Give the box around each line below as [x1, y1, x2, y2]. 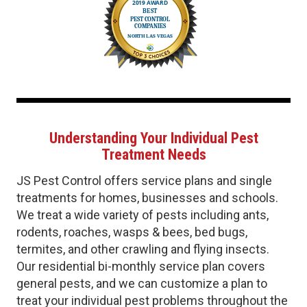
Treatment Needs [101, 146, 206, 164]
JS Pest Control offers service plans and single [16, 173, 272, 188]
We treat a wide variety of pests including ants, [16, 207, 269, 222]
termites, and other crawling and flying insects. [16, 241, 269, 256]
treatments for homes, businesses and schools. [16, 190, 278, 205]
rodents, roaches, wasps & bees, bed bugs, [16, 224, 247, 239]
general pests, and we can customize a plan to [16, 275, 267, 291]
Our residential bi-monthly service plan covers [16, 258, 265, 273]
